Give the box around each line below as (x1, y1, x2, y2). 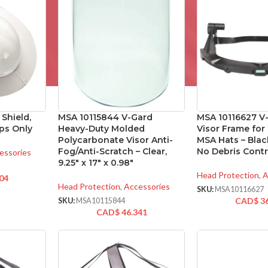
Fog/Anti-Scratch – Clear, (58, 146, 167, 157)
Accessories (124, 181, 170, 192)
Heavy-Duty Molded (58, 123, 145, 135)
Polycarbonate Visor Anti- (58, 135, 173, 146)
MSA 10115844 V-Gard (58, 112, 153, 123)
